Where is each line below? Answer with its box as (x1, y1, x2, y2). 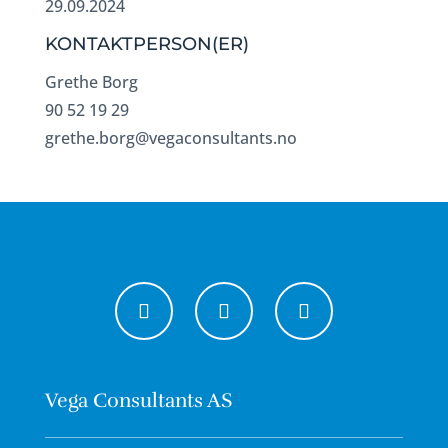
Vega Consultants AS (44, 388, 232, 413)
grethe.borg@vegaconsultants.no (44, 127, 297, 149)
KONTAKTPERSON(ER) (44, 33, 249, 55)
